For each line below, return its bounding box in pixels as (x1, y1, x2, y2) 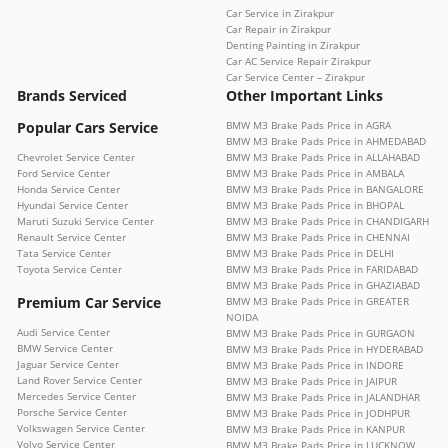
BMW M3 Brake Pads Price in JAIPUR (226, 374, 397, 389)
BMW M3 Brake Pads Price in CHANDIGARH (226, 214, 429, 229)
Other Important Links (226, 86, 383, 106)
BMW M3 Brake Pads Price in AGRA (226, 118, 391, 133)
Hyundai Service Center (17, 198, 128, 213)
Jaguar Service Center (17, 357, 119, 372)
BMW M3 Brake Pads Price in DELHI (226, 246, 394, 261)
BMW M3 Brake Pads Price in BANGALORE (226, 182, 424, 197)
